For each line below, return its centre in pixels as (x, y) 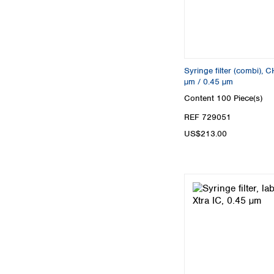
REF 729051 (208, 117)
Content (200, 98)
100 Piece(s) (239, 98)
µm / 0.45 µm (209, 81)
